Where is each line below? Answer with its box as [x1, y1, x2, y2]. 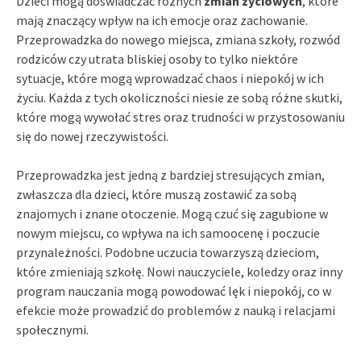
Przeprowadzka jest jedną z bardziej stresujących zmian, [16, 166, 325, 183]
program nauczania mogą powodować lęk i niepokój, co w [16, 282, 331, 299]
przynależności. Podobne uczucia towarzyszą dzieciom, [16, 243, 319, 260]
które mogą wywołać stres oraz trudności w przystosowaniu [16, 108, 345, 125]
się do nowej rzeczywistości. [16, 127, 168, 144]
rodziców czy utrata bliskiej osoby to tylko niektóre [16, 50, 298, 67]
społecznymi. [16, 321, 89, 338]
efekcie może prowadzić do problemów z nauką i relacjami [16, 301, 335, 318]
